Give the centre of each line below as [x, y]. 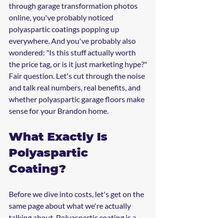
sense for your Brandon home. [59, 111]
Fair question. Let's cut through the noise [78, 76]
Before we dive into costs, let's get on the [77, 194]
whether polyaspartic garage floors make [77, 99]
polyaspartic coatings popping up [65, 29]
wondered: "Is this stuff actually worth [73, 52]
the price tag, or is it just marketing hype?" [78, 64]
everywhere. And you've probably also [73, 41]
